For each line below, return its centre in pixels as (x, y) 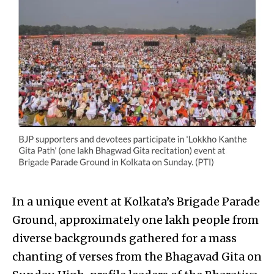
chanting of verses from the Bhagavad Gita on (137, 256)
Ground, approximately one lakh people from (135, 220)
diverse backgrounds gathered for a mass (124, 238)
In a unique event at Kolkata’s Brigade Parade (136, 201)
